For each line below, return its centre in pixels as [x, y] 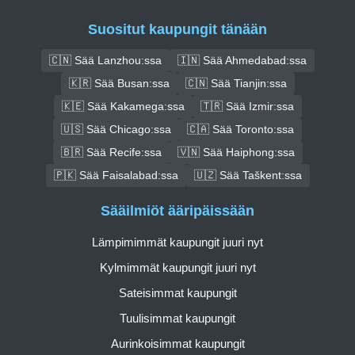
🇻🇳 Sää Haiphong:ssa [236, 152]
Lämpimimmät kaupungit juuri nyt [177, 242]
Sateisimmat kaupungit [177, 293]
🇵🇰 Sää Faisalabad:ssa [116, 175]
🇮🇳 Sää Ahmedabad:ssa [242, 60]
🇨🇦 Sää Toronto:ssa [240, 129]
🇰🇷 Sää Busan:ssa [119, 83]
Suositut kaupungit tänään [177, 29]
